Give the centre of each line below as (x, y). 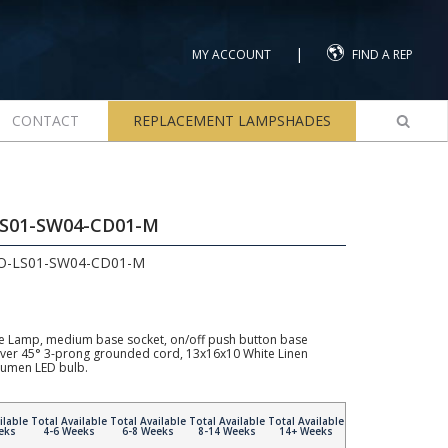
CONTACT (45, 120)
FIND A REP (382, 54)
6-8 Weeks (147, 431)
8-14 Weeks (226, 431)
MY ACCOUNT (231, 54)
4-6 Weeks (68, 431)
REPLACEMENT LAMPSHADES (231, 120)
